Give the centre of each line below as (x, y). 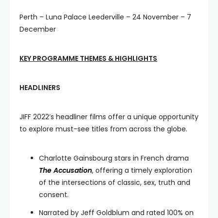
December (38, 29)
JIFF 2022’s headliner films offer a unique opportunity (109, 117)
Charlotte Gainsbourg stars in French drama (114, 158)
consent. (54, 195)
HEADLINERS (40, 88)
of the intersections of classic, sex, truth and (115, 182)
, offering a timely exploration (142, 170)
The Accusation (65, 170)
